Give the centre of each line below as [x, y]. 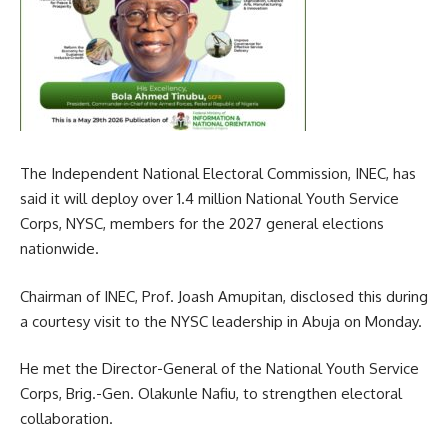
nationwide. [59, 249]
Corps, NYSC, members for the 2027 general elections [202, 224]
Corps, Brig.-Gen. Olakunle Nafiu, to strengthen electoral [211, 394]
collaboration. [66, 419]
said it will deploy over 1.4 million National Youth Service [209, 199]
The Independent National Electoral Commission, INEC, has [218, 174]
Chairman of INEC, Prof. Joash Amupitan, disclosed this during [224, 296]
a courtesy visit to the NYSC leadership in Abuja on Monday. [221, 321]
